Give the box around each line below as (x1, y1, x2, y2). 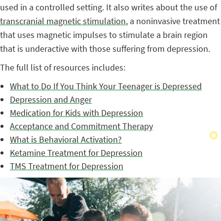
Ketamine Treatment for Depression (10, 147, 143, 158)
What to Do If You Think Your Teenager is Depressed (10, 80, 202, 92)
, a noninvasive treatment (126, 15, 220, 27)
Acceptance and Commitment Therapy (10, 120, 153, 132)
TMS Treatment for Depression (10, 160, 123, 172)
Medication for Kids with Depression (10, 107, 143, 118)
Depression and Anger (10, 93, 92, 105)
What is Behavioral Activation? (10, 133, 122, 145)
